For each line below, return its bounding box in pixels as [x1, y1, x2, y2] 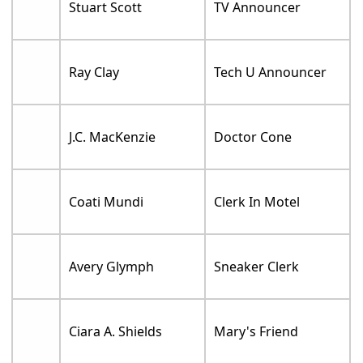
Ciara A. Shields [69, 322, 163, 340]
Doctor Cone [214, 127, 293, 146]
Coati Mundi [69, 192, 144, 211]
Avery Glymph [69, 257, 155, 275]
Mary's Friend [214, 322, 299, 340]
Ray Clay [69, 62, 120, 81]
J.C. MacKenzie [69, 127, 156, 146]
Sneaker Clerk [214, 257, 300, 275]
